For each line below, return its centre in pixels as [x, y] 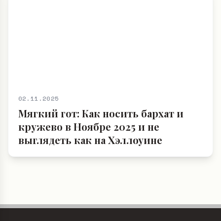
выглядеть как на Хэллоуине [90, 176]
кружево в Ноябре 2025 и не [89, 162]
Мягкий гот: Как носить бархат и [101, 149]
